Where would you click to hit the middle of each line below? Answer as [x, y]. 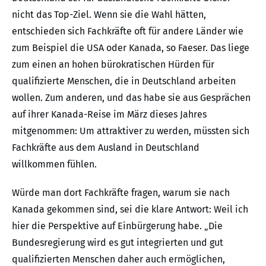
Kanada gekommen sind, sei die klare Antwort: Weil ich [130, 210]
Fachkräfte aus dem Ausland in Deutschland [106, 148]
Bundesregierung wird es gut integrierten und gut [118, 243]
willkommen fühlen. [54, 164]
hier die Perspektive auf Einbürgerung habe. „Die [117, 226]
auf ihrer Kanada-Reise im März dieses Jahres [109, 115]
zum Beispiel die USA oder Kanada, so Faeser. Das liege [131, 48]
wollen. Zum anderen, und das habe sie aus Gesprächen [131, 98]
